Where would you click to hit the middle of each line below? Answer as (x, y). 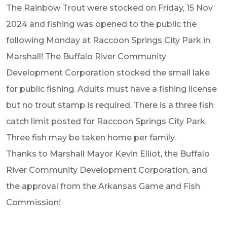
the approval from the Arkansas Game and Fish (103, 186)
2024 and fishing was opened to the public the (101, 24)
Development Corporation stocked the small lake (108, 73)
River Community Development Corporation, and (107, 170)
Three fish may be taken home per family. (91, 138)
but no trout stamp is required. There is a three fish (110, 105)
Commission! (33, 202)
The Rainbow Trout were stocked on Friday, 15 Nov (109, 8)
